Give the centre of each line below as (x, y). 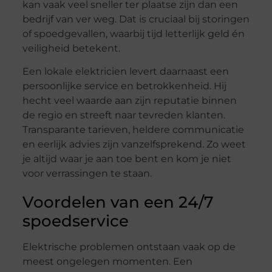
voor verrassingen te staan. (87, 174)
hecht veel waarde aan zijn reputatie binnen (129, 101)
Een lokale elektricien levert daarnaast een (125, 72)
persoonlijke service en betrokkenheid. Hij (124, 86)
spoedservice (75, 221)
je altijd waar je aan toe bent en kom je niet (127, 159)
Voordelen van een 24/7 (118, 202)
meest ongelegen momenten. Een (107, 262)
